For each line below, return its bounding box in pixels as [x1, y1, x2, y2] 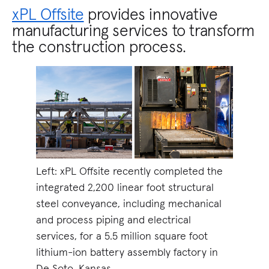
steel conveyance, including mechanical [36, 196, 222, 211]
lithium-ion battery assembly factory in [36, 245, 218, 259]
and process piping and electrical [36, 213, 191, 227]
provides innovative [83, 4, 218, 25]
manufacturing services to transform [12, 20, 255, 41]
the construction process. [12, 36, 190, 57]
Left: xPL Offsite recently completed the [36, 164, 223, 178]
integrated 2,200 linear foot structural [36, 180, 214, 195]
